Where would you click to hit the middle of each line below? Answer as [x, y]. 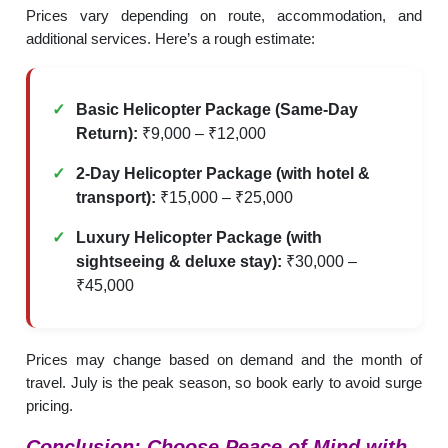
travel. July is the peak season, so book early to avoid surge [224, 382]
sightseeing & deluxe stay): [179, 261]
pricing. [50, 405]
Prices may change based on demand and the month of [224, 359]
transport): [116, 197]
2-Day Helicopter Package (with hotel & [223, 173]
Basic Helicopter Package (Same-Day [217, 109]
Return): [107, 133]
